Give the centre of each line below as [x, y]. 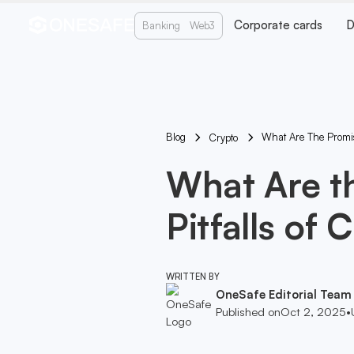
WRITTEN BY [192, 277]
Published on [248, 312]
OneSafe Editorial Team [283, 295]
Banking [161, 25]
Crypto [224, 137]
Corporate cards [279, 25]
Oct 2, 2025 [313, 312]
